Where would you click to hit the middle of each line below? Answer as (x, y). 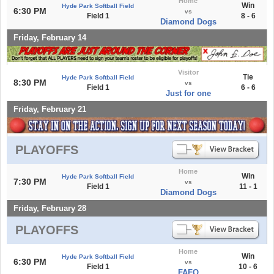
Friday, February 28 (50, 208)
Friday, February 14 (50, 37)
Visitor (188, 72)
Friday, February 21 (50, 109)
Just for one (188, 93)
